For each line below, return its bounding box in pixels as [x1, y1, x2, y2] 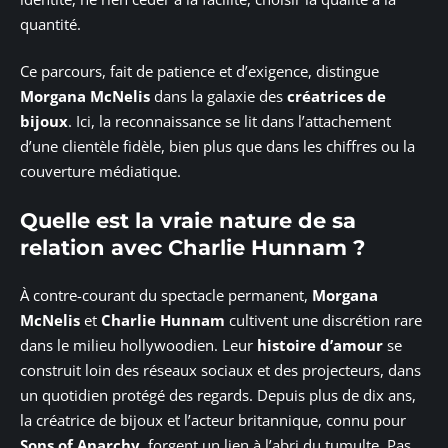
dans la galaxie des [150, 86, 287, 107]
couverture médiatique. [20, 161, 181, 182]
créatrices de [287, 86, 386, 107]
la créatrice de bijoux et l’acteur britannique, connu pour [20, 410, 406, 431]
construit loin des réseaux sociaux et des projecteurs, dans [20, 360, 421, 381]
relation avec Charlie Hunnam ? [20, 234, 365, 260]
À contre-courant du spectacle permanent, [20, 285, 312, 306]
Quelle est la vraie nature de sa [20, 207, 356, 233]
